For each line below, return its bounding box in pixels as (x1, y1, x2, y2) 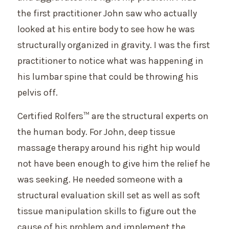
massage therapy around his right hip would (17, 142, 200, 153)
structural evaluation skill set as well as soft (17, 189, 200, 201)
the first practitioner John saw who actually (17, 8, 197, 19)
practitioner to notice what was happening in (17, 55, 203, 67)
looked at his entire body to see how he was (17, 24, 195, 35)
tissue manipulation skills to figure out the (17, 205, 196, 217)
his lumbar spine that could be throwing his (17, 71, 198, 83)
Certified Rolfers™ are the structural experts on (17, 110, 209, 122)
